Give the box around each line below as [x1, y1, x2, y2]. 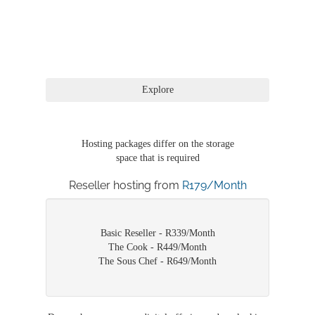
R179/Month [181, 179, 247, 193]
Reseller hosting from [68, 179, 182, 193]
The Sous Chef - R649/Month [98, 256, 217, 267]
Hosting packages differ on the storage [81, 139, 234, 150]
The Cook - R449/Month [108, 242, 207, 253]
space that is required [115, 153, 200, 164]
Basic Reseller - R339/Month [100, 228, 215, 239]
